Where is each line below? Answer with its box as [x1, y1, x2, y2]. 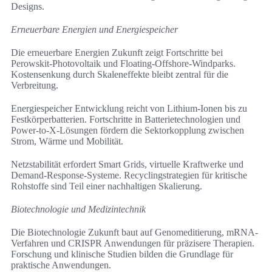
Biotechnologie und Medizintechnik [11, 204, 146, 215]
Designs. [11, 1, 44, 12]
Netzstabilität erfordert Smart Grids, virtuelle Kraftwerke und [11, 159, 243, 170]
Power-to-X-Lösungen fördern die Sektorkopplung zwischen [11, 125, 244, 136]
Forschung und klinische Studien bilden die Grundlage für [11, 249, 233, 260]
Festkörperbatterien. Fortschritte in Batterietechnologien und [11, 114, 240, 125]
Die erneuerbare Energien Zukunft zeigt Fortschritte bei [11, 47, 223, 58]
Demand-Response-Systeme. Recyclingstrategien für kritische [11, 170, 247, 181]
